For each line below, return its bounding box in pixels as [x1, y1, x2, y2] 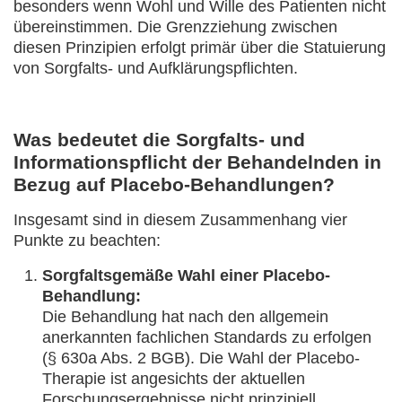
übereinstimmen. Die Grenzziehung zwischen [13, 18, 337, 36]
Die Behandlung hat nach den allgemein [42, 308, 328, 326]
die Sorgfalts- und [143, 129, 305, 150]
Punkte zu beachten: [13, 232, 161, 249]
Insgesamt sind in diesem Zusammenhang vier [13, 211, 347, 229]
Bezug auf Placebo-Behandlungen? [13, 174, 335, 195]
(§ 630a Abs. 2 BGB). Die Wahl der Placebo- [42, 349, 360, 367]
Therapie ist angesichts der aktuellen [42, 370, 305, 388]
